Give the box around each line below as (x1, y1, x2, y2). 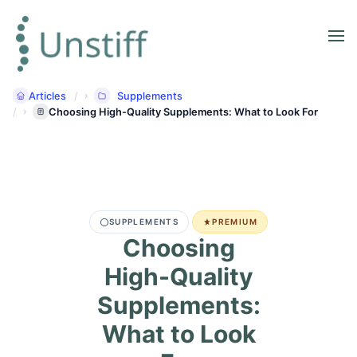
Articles (29, 89, 66, 102)
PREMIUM (212, 217, 258, 226)
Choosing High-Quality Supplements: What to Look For (49, 105, 318, 118)
